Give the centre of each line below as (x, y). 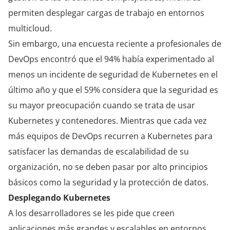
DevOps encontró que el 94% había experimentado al (111, 59)
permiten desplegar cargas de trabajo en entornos (106, 13)
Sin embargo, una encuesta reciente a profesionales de (115, 43)
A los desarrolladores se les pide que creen (91, 213)
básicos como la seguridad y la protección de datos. (109, 182)
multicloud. (30, 28)
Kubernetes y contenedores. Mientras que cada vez (108, 120)
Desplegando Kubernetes (59, 197)
